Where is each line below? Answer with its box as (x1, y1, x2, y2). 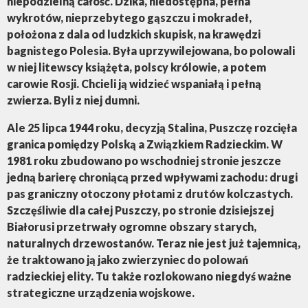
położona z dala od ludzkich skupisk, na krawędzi (7, 27, 261, 41)
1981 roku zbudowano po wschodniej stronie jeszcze (7, 154, 281, 168)
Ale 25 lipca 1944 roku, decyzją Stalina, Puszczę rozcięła (7, 121, 297, 135)
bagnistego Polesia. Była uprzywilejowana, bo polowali (7, 44, 295, 58)
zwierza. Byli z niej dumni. (7, 93, 140, 107)
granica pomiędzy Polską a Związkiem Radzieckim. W (7, 137, 283, 151)
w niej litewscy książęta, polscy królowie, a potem (7, 60, 266, 74)
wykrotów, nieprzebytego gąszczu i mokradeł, (7, 11, 252, 25)
